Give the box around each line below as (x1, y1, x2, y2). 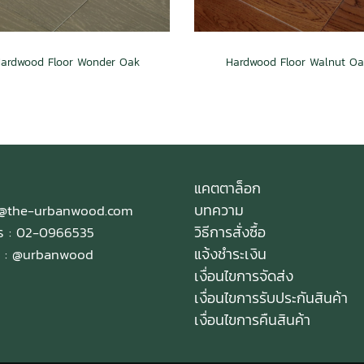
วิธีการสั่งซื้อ (194, 220, 266, 243)
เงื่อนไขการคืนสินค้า (194, 308, 310, 331)
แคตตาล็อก (194, 176, 261, 199)
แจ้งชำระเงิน (194, 242, 266, 265)
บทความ (194, 198, 244, 221)
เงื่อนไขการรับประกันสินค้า (194, 286, 348, 309)
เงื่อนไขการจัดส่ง (194, 264, 293, 287)
